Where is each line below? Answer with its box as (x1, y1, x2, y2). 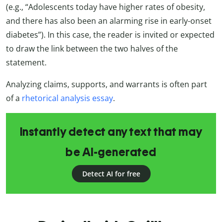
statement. (6, 57, 47, 68)
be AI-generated (65, 145, 157, 160)
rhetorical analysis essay (22, 93, 113, 104)
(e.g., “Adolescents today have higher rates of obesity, (6, 1, 205, 13)
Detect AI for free (82, 169, 140, 179)
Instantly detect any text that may (19, 125, 203, 139)
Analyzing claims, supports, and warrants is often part (6, 79, 207, 90)
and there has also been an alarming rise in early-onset (6, 15, 212, 27)
